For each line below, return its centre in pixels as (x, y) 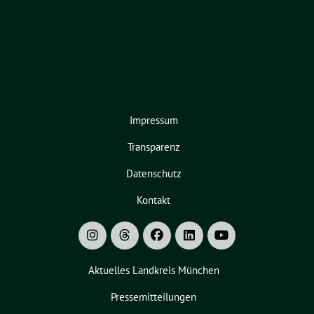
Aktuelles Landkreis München (153, 271)
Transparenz (153, 147)
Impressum (153, 121)
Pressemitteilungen (153, 297)
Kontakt (153, 200)
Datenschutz (153, 174)
